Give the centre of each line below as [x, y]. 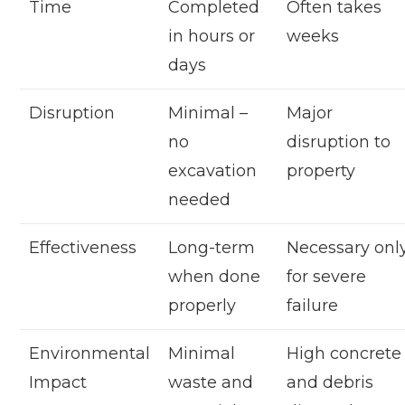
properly [202, 306]
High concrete [344, 354]
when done [215, 277]
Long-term [212, 248]
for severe [327, 277]
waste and [211, 383]
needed [200, 200]
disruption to [339, 142]
